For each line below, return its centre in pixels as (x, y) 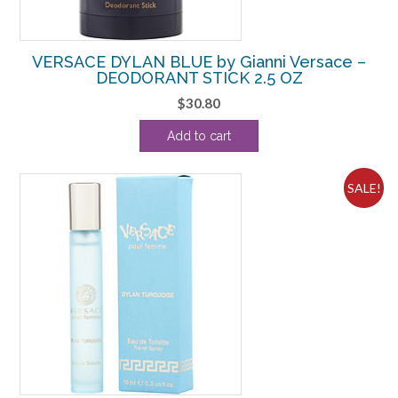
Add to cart (199, 135)
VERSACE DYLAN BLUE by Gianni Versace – (199, 61)
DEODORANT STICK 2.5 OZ (199, 77)
